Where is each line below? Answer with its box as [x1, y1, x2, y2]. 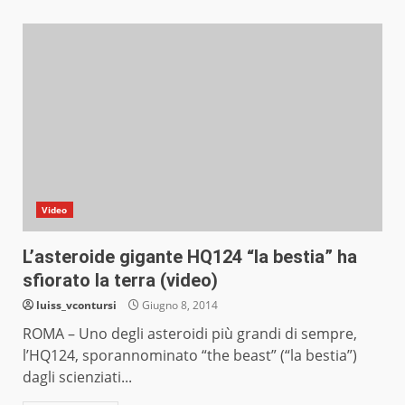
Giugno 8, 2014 [139, 297, 218, 314]
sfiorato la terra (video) [23, 269, 218, 292]
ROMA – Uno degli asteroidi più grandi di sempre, [23, 324, 357, 344]
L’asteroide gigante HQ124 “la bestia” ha [23, 246, 357, 268]
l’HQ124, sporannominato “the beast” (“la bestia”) [23, 345, 357, 366]
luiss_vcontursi [36, 297, 117, 314]
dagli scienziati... [23, 367, 132, 388]
